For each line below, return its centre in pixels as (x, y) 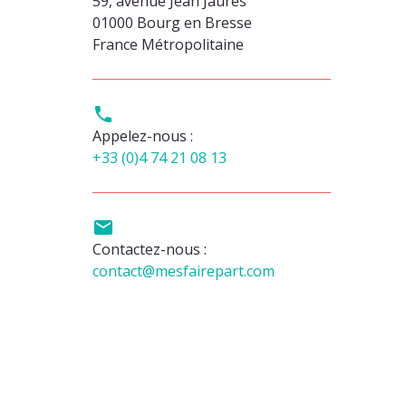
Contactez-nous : (150, 249)
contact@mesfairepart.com (184, 271)
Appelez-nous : (143, 136)
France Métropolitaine (168, 44)
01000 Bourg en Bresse (172, 23)
